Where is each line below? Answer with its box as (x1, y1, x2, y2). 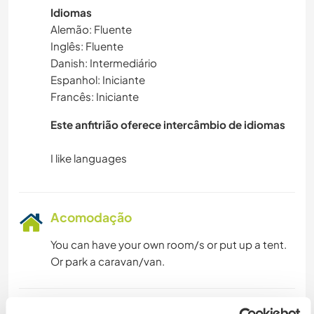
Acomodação (50, 210, 132, 226)
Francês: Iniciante (50, 90, 139, 104)
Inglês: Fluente (50, 39, 123, 53)
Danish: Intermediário (50, 56, 157, 70)
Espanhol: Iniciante (50, 73, 145, 87)
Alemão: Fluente (50, 22, 132, 36)
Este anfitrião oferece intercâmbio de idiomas (50, 118, 285, 132)
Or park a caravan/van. (50, 254, 165, 268)
